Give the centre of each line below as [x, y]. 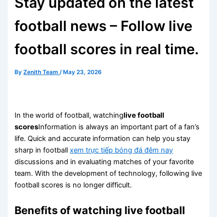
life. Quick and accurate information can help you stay [103, 139]
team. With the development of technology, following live [108, 174]
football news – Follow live [104, 26]
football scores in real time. [107, 49]
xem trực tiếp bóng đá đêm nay [122, 150]
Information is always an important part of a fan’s [119, 127]
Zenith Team [42, 72]
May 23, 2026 [83, 72]
